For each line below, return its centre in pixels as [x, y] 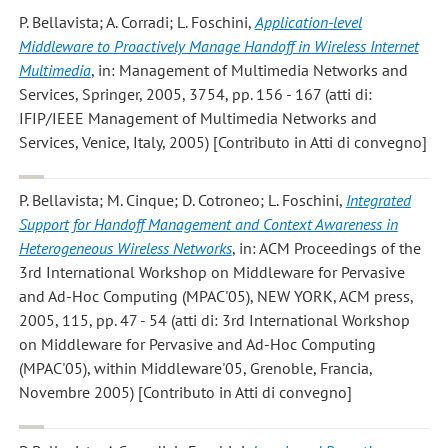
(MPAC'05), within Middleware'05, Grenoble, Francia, [195, 368]
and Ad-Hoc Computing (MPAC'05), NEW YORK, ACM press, [216, 296]
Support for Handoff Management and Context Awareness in [208, 224]
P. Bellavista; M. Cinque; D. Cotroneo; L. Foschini [178, 200]
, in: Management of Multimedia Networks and [249, 70]
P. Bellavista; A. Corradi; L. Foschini [133, 22]
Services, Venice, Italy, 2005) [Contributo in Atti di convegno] [222, 142]
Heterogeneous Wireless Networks [125, 248]
